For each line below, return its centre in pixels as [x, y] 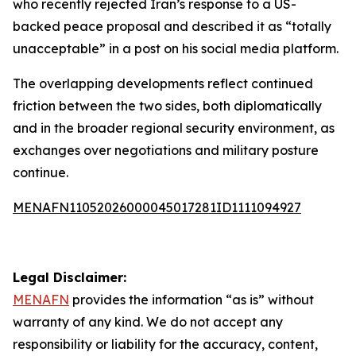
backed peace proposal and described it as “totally [172, 26]
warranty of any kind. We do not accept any [148, 322]
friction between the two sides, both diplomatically [167, 106]
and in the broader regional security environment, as [174, 128]
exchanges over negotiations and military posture [166, 150]
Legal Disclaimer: [70, 277]
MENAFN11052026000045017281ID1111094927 [157, 207]
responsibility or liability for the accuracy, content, [165, 344]
